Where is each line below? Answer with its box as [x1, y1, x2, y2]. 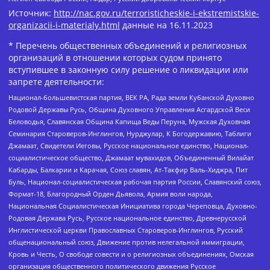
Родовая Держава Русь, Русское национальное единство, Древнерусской [8, 213, 246, 223]
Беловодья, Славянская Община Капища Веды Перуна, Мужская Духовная [8, 117, 250, 127]
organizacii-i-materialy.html [8, 19, 120, 31]
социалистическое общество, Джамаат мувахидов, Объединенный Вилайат [8, 153, 254, 163]
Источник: [8, 7, 54, 19]
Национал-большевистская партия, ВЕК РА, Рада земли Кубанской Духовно [8, 93, 254, 102]
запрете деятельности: [8, 76, 104, 88]
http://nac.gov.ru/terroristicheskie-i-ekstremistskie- [54, 7, 259, 19]
